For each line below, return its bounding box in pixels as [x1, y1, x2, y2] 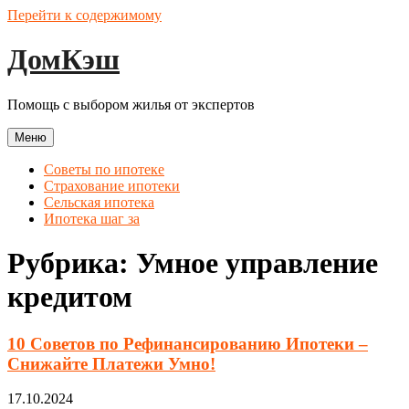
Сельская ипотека [44, 194, 154, 210]
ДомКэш [7, 43, 120, 77]
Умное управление [136, 246, 378, 280]
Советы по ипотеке [44, 161, 164, 177]
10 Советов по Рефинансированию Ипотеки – [7, 333, 368, 353]
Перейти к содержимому [7, 7, 162, 23]
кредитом [7, 280, 132, 314]
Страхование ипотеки [44, 177, 180, 194]
